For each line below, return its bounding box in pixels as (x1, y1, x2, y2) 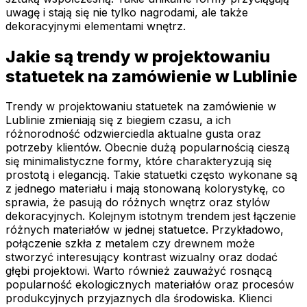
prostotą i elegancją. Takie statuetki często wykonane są (5, 168, 297, 182)
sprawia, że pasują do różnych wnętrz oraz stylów (5, 195, 270, 210)
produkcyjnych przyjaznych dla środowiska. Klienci (5, 291, 272, 306)
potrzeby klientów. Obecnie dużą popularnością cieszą (5, 140, 290, 155)
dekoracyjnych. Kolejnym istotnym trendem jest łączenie (5, 209, 296, 223)
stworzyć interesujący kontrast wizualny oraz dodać (5, 250, 278, 265)
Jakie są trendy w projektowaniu (5, 46, 270, 66)
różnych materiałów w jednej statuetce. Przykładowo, (5, 223, 284, 237)
